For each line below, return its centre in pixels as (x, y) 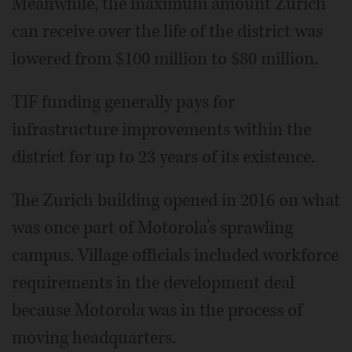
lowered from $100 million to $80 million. (165, 59)
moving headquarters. (94, 337)
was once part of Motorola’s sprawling (152, 227)
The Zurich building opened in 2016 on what (176, 200)
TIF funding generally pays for (123, 102)
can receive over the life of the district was (167, 31)
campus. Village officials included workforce (175, 255)
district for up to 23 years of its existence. (163, 157)
